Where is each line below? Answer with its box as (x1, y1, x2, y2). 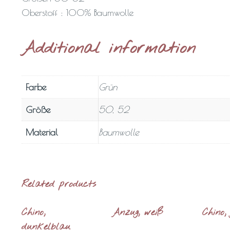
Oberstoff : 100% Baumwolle (22, 7, 134, 18)
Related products (22, 178, 97, 191)
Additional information (22, 37, 196, 60)
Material (26, 127, 59, 138)
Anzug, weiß (111, 206, 163, 219)
